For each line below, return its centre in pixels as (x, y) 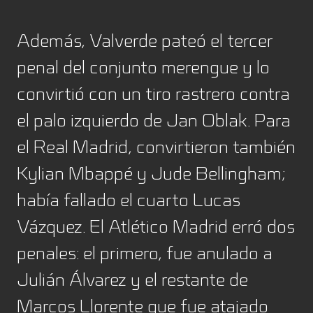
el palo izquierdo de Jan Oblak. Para (154, 120)
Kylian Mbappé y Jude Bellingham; (151, 173)
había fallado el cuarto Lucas (129, 200)
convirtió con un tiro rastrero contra (153, 94)
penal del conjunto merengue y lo (143, 67)
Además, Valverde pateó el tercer (145, 41)
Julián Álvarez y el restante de (132, 279)
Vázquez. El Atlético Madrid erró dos (156, 226)
